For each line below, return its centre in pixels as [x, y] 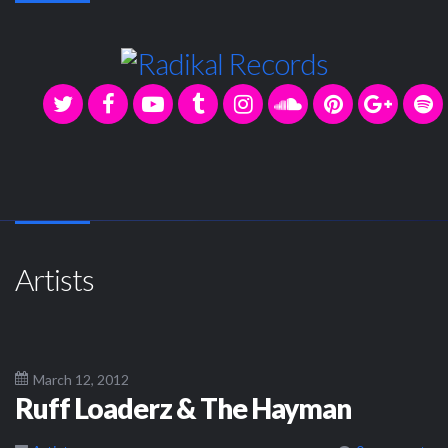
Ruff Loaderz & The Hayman [183, 407]
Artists [54, 278]
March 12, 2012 [81, 379]
